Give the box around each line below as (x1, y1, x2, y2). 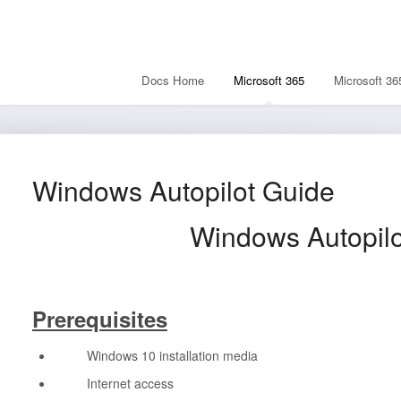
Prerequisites (31, 303, 167, 334)
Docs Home (141, 72, 204, 89)
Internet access (54, 374, 174, 393)
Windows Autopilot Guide (31, 171, 335, 209)
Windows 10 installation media (54, 346, 258, 365)
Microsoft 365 (234, 72, 304, 89)
